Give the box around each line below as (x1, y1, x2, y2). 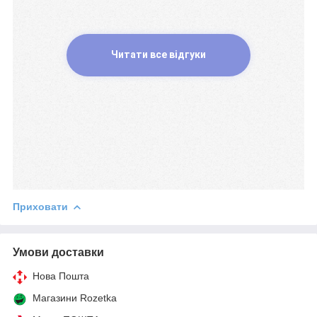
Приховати (13, 200, 68, 212)
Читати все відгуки (111, 49, 206, 61)
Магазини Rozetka (33, 292, 117, 304)
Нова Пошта (33, 270, 89, 282)
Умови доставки (13, 246, 104, 258)
